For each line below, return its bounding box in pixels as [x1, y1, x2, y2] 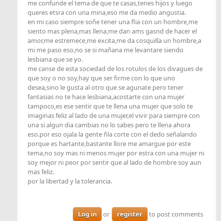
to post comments [147, 209, 203, 219]
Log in [78, 209, 97, 219]
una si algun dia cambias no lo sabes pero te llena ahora [28, 120, 190, 130]
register [117, 209, 143, 219]
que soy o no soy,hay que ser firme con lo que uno [28, 74, 175, 83]
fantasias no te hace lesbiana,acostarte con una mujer [28, 92, 184, 102]
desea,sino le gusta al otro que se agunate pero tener [28, 83, 184, 92]
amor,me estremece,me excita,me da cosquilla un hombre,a [28, 36, 201, 45]
